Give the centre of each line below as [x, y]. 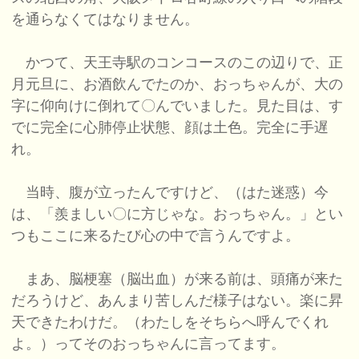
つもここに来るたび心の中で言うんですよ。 [156, 236]
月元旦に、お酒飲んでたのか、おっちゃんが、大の [177, 85]
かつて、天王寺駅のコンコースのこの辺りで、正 [177, 63]
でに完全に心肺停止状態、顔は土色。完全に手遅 [170, 128]
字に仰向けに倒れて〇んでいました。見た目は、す [177, 106]
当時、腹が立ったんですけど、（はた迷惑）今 [170, 193]
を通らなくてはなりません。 [105, 20]
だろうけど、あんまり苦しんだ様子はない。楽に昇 [177, 301]
